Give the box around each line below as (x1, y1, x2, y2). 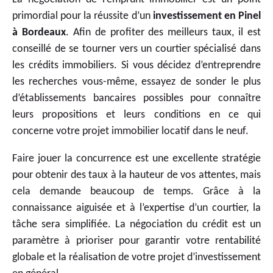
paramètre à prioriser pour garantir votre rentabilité (12, 235, 261, 247)
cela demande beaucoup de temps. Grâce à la (12, 185, 261, 197)
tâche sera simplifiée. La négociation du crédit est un (12, 218, 261, 230)
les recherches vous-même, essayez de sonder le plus (12, 76, 261, 88)
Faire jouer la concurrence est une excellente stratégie (12, 152, 261, 165)
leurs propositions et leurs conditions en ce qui (12, 108, 261, 121)
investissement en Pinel (152, 10, 261, 22)
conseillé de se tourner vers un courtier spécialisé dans (12, 43, 261, 55)
